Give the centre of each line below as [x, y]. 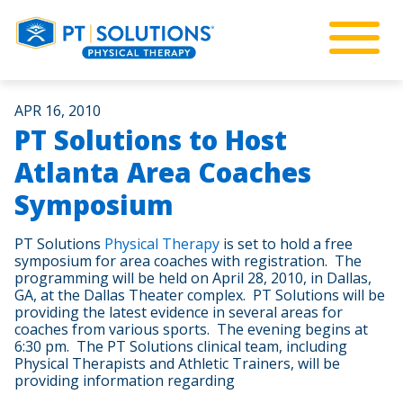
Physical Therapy [162, 244]
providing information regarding [125, 381]
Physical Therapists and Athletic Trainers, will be [177, 363]
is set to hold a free [286, 244]
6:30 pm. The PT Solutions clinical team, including [181, 346]
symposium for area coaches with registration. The [188, 261]
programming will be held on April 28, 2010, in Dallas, [193, 278]
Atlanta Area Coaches [163, 172]
